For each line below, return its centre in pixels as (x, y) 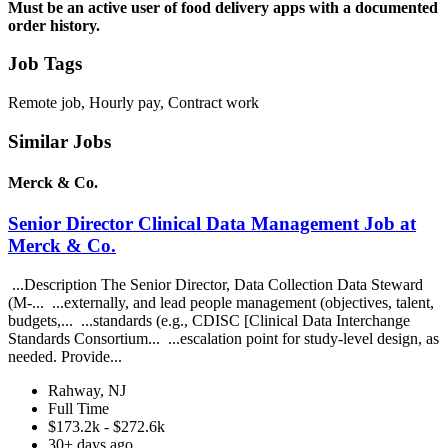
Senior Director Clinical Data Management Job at (212, 224)
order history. (54, 25)
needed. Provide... (67, 356)
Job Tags (45, 64)
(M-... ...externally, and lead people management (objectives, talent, (221, 302)
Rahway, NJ (87, 390)
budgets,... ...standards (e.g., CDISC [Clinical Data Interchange (209, 320)
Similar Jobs (59, 141)
